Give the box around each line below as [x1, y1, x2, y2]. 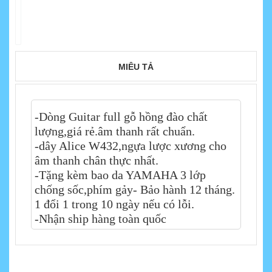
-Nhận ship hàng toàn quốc [35, 211, 166, 225]
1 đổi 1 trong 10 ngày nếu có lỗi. [35, 197, 194, 211]
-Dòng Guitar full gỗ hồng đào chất [35, 109, 208, 123]
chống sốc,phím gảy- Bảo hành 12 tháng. [35, 182, 235, 196]
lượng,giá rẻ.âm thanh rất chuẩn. [35, 124, 195, 138]
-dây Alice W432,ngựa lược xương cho [35, 138, 226, 152]
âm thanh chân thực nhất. [35, 153, 158, 167]
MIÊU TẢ [118, 61, 154, 72]
